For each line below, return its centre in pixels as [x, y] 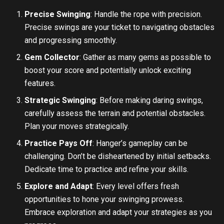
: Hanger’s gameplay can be [140, 143]
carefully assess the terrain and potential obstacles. [115, 113]
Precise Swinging [58, 14]
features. [40, 83]
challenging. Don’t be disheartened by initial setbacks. [118, 156]
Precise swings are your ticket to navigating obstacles [120, 27]
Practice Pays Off [59, 143]
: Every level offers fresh [136, 186]
